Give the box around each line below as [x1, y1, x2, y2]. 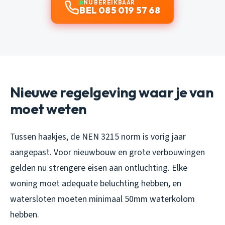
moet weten [10, 100, 87, 118]
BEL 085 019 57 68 [79, 5, 161, 17]
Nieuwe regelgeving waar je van [10, 83, 214, 101]
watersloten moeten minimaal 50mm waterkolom [10, 193, 195, 206]
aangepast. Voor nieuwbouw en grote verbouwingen [10, 146, 205, 159]
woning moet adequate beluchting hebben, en [10, 177, 181, 190]
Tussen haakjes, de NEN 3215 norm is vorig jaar [10, 131, 186, 144]
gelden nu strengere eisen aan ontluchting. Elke [10, 162, 187, 175]
